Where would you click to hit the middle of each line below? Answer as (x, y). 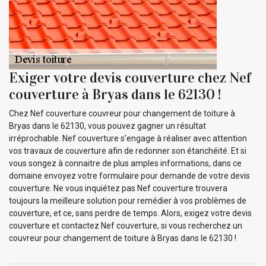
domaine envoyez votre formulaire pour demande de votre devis (129, 175)
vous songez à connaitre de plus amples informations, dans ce (125, 163)
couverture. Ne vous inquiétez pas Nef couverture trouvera (118, 188)
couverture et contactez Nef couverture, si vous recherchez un (126, 225)
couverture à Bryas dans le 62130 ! (115, 94)
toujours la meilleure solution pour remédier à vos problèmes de (128, 200)
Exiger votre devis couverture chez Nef (130, 77)
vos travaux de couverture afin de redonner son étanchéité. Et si (128, 151)
